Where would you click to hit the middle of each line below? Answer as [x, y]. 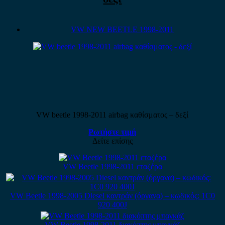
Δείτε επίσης [112, 141]
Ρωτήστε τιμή [113, 132]
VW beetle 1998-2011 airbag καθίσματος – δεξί [113, 115]
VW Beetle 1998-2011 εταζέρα [112, 166]
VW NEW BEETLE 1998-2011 [123, 29]
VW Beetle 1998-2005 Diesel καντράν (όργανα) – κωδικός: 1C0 [112, 195]
